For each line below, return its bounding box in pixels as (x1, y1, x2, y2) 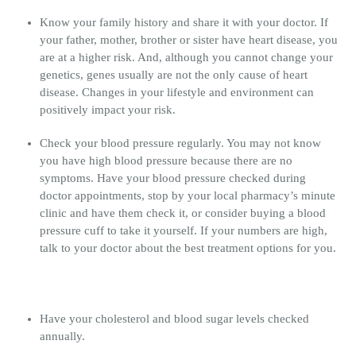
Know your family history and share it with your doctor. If (40, 15, 328, 29)
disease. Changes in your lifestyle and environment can (40, 85, 314, 99)
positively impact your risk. (40, 103, 176, 116)
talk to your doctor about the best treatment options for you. (40, 241, 336, 254)
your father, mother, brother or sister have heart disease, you (40, 33, 338, 46)
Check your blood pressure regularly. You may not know (40, 136, 321, 149)
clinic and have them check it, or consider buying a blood (40, 206, 326, 219)
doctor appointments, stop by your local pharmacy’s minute (40, 188, 335, 202)
